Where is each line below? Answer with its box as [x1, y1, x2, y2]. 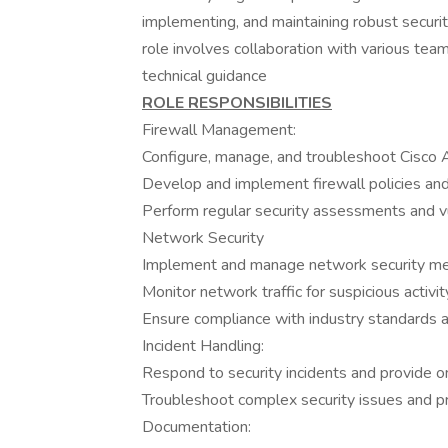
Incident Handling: [142, 335, 264, 357]
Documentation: [142, 416, 251, 438]
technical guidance [142, 65, 267, 87]
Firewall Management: [142, 119, 296, 141]
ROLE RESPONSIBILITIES [142, 92, 332, 114]
